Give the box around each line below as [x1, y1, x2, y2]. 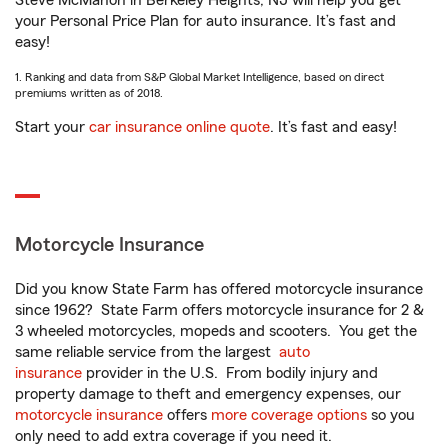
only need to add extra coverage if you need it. [15, 428, 336, 445]
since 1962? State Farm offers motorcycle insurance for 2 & [15, 302, 424, 319]
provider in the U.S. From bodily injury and [82, 365, 378, 382]
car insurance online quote [89, 119, 270, 136]
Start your [15, 119, 89, 136]
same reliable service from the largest [15, 344, 279, 361]
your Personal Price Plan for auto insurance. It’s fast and [15, 13, 396, 30]
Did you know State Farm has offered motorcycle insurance [15, 281, 423, 298]
